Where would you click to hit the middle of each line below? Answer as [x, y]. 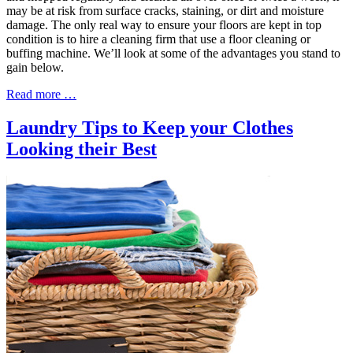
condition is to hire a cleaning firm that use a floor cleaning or [158, 39]
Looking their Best [82, 149]
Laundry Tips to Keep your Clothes [150, 127]
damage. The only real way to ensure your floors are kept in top [164, 24]
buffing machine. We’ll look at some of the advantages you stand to [173, 53]
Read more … [41, 94]
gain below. [35, 67]
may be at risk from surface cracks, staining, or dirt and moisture [165, 10]
